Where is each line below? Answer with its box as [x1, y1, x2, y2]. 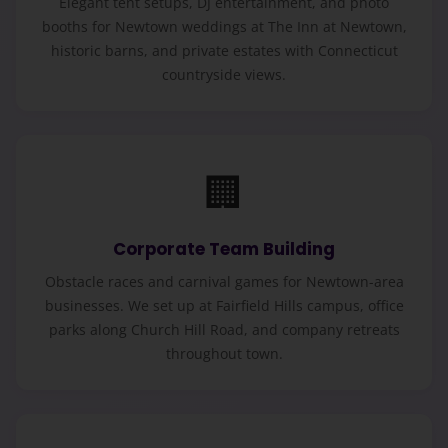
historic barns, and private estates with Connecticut [50, 41, 398, 61]
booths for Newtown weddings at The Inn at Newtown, [41, 17, 407, 37]
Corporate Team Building [113, 237, 335, 262]
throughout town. [165, 343, 283, 363]
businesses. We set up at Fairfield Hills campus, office [44, 295, 404, 315]
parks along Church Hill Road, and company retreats [48, 319, 400, 339]
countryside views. [162, 65, 286, 85]
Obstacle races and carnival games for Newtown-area [44, 271, 404, 291]
